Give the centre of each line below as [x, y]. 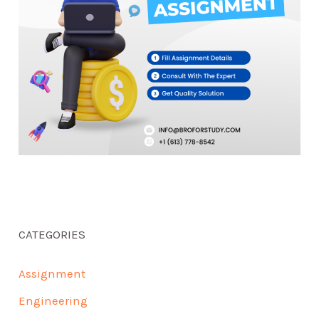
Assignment [52, 273]
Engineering [53, 300]
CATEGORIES [52, 234]
